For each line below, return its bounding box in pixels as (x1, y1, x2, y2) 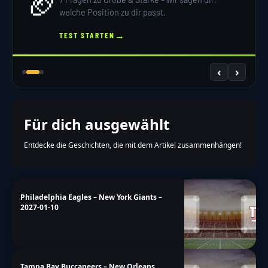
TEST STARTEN (59, 29, 115, 40)
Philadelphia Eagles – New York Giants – (20, 191, 163, 202)
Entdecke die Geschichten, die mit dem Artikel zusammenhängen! (24, 140, 242, 151)
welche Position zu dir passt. (59, 7, 166, 18)
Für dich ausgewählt (24, 114, 169, 135)
